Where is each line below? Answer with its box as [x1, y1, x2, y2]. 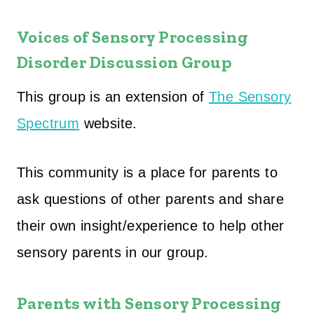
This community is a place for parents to [17, 164, 278, 180]
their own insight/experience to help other [17, 217, 285, 233]
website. [79, 115, 137, 131]
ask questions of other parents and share [17, 191, 284, 207]
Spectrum [17, 115, 80, 131]
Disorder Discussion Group [17, 51, 232, 72]
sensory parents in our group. [17, 244, 209, 260]
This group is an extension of [17, 88, 209, 104]
